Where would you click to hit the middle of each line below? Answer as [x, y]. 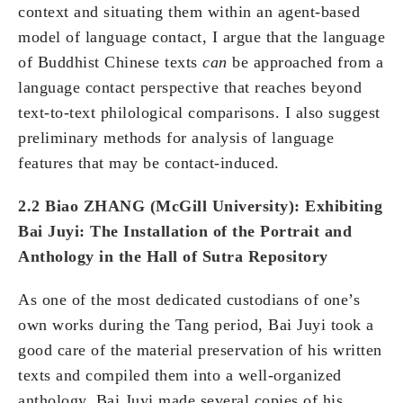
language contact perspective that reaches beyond [190, 88]
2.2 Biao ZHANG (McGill [115, 206]
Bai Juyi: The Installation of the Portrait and [185, 232]
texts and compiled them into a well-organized [180, 376]
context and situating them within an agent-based [189, 12]
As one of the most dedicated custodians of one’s [189, 300]
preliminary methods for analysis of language [176, 138]
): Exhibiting [335, 206]
